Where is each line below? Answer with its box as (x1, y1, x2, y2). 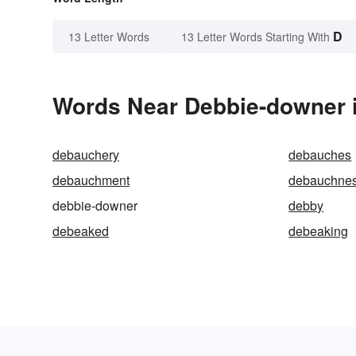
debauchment (52, 171, 130, 190)
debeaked (52, 222, 109, 241)
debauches (288, 145, 352, 164)
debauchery (52, 145, 119, 164)
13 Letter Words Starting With (181, 29, 330, 45)
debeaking (288, 222, 349, 241)
